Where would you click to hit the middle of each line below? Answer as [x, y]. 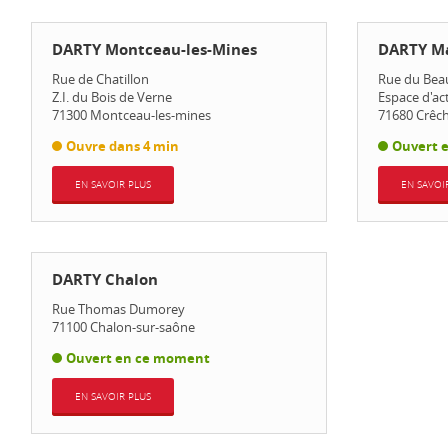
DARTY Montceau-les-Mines [154, 49]
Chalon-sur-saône [142, 327]
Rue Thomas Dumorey [118, 309]
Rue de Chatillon [100, 79]
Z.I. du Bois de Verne [111, 97]
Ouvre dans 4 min [122, 146]
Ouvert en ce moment [137, 358]
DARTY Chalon [104, 279]
